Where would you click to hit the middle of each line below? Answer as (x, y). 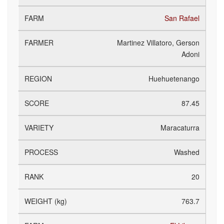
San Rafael (182, 18)
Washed (187, 152)
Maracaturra (180, 127)
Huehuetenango (174, 78)
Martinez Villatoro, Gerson (158, 42)
